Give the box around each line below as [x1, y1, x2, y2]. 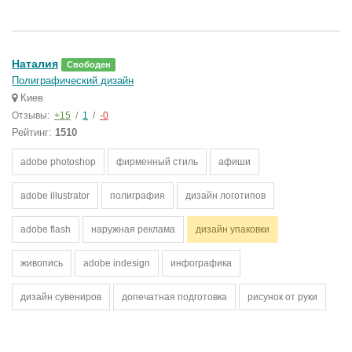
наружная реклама [91, 224, 175, 235]
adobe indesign [83, 258, 150, 269]
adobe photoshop [20, 156, 96, 167]
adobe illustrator [20, 190, 90, 201]
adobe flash [20, 224, 71, 235]
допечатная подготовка [122, 291, 227, 302]
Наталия [12, 57, 58, 70]
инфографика [170, 258, 232, 269]
